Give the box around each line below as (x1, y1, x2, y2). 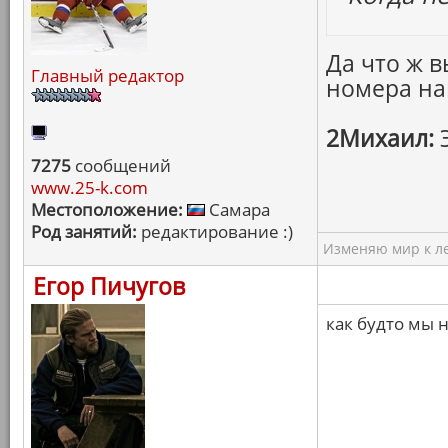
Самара (205, 198, 270, 221)
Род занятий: (31, 220, 137, 243)
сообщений (71, 154, 171, 177)
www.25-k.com (31, 176, 148, 199)
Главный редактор (31, 64, 184, 87)
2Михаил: (326, 123, 434, 154)
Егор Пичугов (33, 270, 185, 302)
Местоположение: (31, 198, 183, 221)
